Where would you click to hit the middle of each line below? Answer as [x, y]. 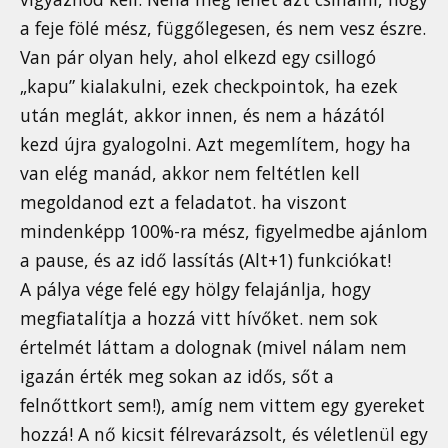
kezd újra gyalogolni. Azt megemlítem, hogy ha [215, 143]
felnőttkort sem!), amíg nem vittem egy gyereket [222, 404]
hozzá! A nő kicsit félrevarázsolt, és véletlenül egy [224, 433]
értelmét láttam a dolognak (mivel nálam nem [213, 346]
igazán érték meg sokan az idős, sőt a [177, 375]
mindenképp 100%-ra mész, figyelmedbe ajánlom [224, 230]
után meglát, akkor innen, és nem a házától [202, 114]
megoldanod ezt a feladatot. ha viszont [183, 201]
